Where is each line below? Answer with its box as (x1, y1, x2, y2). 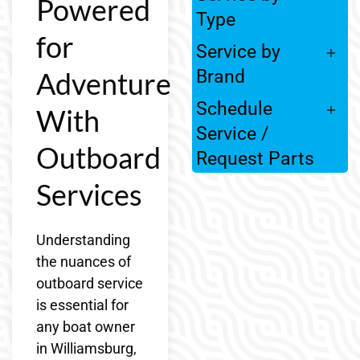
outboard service (36, 274, 143, 292)
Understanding (36, 231, 130, 248)
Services (36, 176, 142, 212)
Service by (196, 41, 280, 63)
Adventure (36, 65, 171, 101)
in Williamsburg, (36, 339, 137, 357)
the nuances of (36, 252, 131, 270)
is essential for (36, 296, 129, 313)
